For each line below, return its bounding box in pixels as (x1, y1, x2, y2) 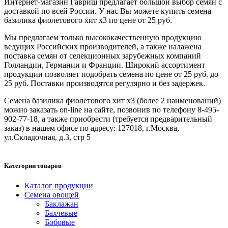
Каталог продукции (24, 181, 93, 190)
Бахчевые (45, 208, 77, 217)
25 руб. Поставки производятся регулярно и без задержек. (4, 79, 205, 88)
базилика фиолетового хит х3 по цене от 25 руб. (4, 16, 172, 25)
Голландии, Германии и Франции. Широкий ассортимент (4, 61, 205, 70)
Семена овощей (24, 190, 79, 199)
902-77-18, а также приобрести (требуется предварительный (4, 115, 212, 124)
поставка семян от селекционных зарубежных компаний (4, 51, 201, 61)
